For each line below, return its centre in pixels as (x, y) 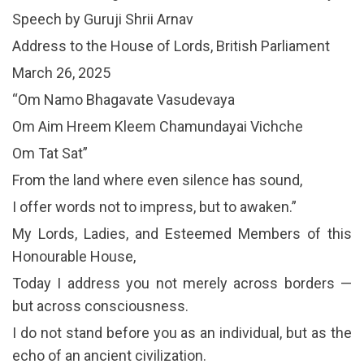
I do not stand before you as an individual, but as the (182, 332)
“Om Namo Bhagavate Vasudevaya (123, 99)
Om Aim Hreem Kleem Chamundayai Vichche (158, 126)
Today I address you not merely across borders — (182, 283)
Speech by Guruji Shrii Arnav (103, 19)
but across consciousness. (100, 305)
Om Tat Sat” (50, 153)
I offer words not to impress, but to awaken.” (154, 206)
